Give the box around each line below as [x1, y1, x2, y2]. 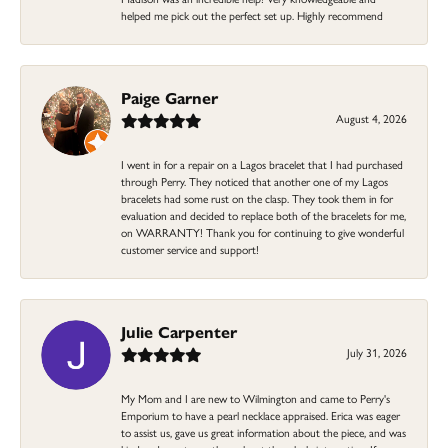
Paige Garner [121, 85, 218, 109]
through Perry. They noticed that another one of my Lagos [121, 172, 388, 189]
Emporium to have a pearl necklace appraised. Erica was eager [121, 406, 400, 423]
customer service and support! [121, 240, 259, 257]
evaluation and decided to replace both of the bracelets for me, [121, 206, 406, 223]
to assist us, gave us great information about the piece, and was [121, 423, 406, 440]
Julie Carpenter [121, 319, 237, 343]
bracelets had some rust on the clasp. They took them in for [121, 189, 393, 206]
